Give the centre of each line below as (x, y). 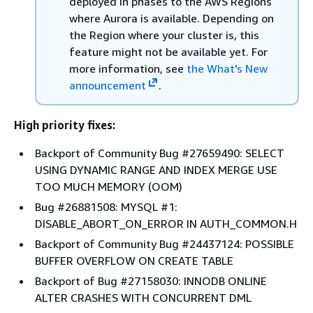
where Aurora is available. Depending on (172, 18)
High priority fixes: (65, 125)
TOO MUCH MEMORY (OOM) (109, 186)
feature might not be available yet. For (168, 51)
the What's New (227, 68)
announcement (108, 85)
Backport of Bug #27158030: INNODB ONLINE (151, 281)
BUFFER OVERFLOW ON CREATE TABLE (134, 260)
